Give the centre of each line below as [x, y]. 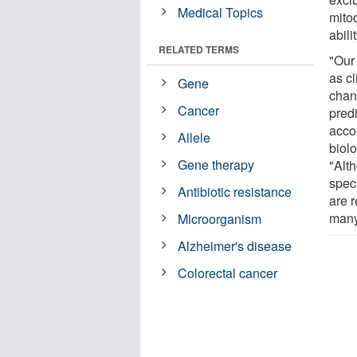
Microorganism [220, 218]
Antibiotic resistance [235, 191]
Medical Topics [221, 12]
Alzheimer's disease [235, 245]
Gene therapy [216, 164]
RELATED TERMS [199, 49]
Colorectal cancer [228, 273]
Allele [194, 137]
